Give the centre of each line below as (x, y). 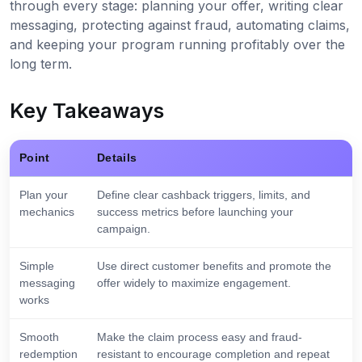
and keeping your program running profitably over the (177, 45)
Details (117, 158)
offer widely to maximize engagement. (194, 283)
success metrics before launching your (195, 212)
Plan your (44, 195)
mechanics (47, 212)
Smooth (39, 337)
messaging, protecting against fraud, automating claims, (180, 25)
